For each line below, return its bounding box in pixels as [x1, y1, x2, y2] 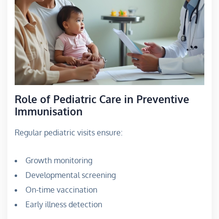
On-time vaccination [25, 184, 97, 195]
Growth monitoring [25, 155, 92, 165]
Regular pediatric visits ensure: [15, 127, 123, 137]
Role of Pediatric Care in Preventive [15, 92, 189, 106]
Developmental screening [25, 170, 116, 180]
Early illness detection [25, 199, 102, 209]
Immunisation [15, 104, 83, 118]
